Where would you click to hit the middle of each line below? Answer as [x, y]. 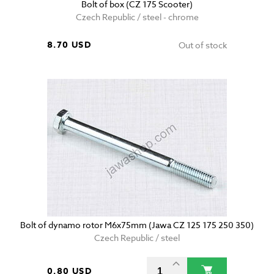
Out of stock [203, 45]
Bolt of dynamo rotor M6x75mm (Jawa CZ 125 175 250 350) [137, 225]
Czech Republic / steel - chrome [137, 17]
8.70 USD [69, 45]
